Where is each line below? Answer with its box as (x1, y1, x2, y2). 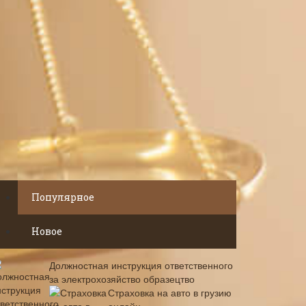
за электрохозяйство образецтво (49, 272, 195, 286)
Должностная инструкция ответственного (49, 258, 233, 272)
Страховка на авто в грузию (108, 286, 232, 299)
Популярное (31, 191, 94, 204)
